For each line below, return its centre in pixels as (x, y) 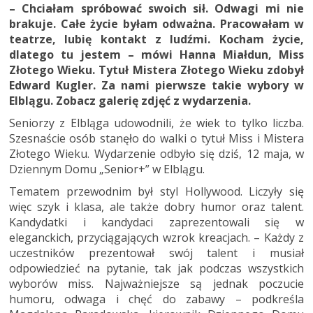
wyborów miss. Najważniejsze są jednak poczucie (156, 284)
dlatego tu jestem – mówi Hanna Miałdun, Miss (156, 54)
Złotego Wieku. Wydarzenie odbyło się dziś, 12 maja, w (156, 154)
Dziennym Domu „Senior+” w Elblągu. (107, 169)
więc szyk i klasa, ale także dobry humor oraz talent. (156, 207)
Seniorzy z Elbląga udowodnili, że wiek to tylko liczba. (156, 123)
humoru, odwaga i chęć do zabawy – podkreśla (156, 299)
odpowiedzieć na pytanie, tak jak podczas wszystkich (156, 268)
